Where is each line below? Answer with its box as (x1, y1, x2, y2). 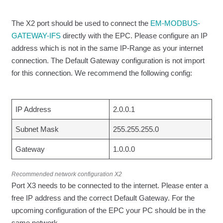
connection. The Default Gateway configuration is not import (11, 56, 205, 65)
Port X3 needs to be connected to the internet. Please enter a (11, 181, 208, 190)
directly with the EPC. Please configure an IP (60, 31, 208, 40)
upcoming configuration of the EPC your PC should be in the (11, 206, 206, 215)
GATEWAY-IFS (11, 31, 61, 40)
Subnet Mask (15, 125, 59, 134)
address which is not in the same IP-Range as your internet (11, 44, 203, 53)
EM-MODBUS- (150, 19, 200, 28)
